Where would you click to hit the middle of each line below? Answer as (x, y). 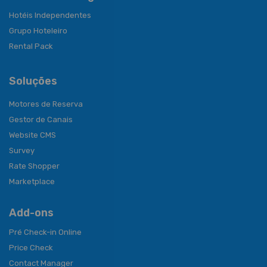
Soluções (33, 81)
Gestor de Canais (41, 120)
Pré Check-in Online (45, 232)
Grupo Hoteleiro (38, 31)
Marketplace (32, 182)
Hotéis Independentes (50, 15)
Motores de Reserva (46, 104)
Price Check (31, 248)
